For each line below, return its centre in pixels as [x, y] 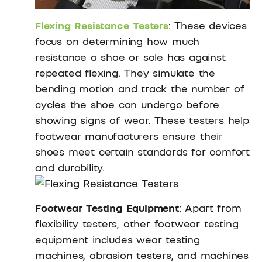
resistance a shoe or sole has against [130, 57]
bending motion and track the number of [140, 89]
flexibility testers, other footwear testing [137, 223]
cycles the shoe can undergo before [127, 104]
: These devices [207, 25]
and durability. [70, 168]
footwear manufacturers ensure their [129, 136]
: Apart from [210, 207]
